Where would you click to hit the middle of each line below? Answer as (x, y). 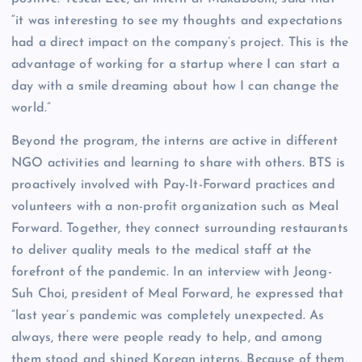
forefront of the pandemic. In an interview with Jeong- (172, 273)
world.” (32, 109)
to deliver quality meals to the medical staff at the (162, 251)
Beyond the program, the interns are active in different (175, 142)
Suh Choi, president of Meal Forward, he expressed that (177, 295)
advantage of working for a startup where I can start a (175, 65)
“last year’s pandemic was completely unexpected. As (168, 316)
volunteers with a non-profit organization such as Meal (175, 207)
